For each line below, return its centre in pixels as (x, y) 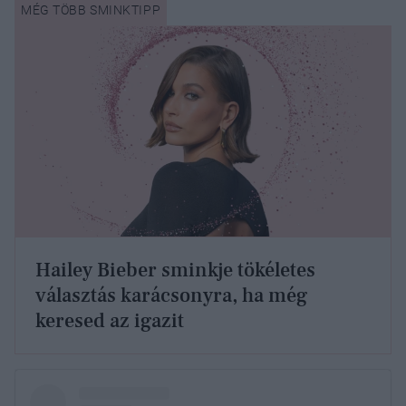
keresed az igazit (110, 321)
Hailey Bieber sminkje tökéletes (175, 271)
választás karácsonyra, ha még (171, 296)
